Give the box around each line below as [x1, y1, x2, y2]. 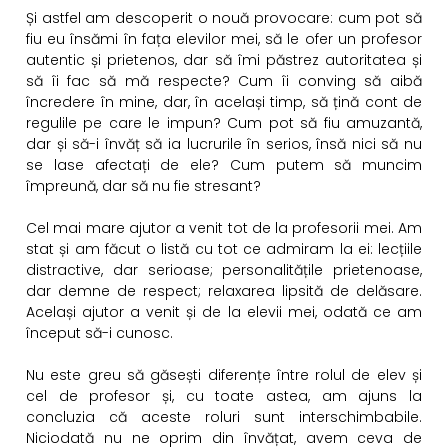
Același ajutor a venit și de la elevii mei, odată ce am [26, 302, 422, 323]
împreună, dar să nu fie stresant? [26, 176, 261, 197]
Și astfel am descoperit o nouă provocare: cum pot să [26, 8, 422, 29]
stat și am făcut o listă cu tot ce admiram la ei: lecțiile [26, 239, 422, 260]
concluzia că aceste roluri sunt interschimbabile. [26, 407, 422, 428]
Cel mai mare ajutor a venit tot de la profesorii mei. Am [26, 218, 422, 239]
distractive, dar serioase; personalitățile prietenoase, [26, 260, 422, 281]
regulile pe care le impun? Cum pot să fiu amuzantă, [26, 113, 422, 134]
